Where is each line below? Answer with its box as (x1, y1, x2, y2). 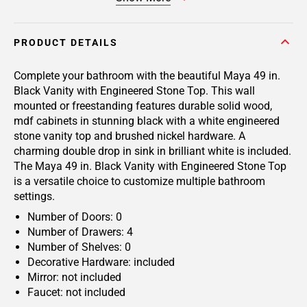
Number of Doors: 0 (27, 210, 122, 223)
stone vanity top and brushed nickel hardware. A (14, 130, 245, 143)
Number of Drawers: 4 (27, 225, 133, 238)
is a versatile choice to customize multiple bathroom (14, 175, 265, 188)
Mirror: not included (27, 271, 121, 284)
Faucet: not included (27, 286, 125, 299)
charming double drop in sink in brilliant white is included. (14, 145, 291, 158)
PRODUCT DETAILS (14, 37, 118, 48)
